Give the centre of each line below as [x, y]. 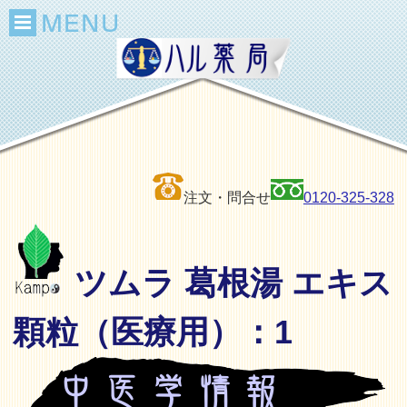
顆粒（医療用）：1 [153, 332]
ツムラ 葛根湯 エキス [229, 283]
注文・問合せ [227, 198]
